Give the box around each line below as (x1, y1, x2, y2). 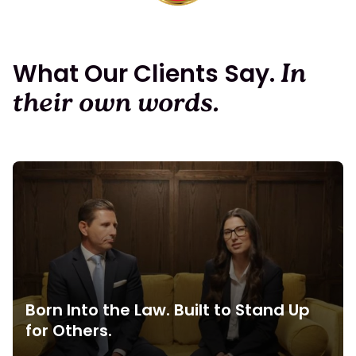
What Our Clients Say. (13, 56, 281, 91)
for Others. (25, 319, 112, 342)
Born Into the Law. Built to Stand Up (25, 298, 310, 321)
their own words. (13, 86, 219, 125)
